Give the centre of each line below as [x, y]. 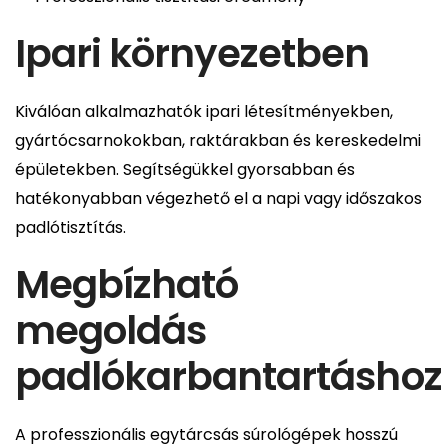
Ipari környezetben [192, 53]
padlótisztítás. [70, 227]
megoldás [111, 330]
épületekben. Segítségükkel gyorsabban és [185, 169]
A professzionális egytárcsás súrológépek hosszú [206, 434]
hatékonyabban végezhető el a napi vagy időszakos [218, 198]
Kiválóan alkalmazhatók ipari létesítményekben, [204, 111]
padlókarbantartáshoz [228, 376]
